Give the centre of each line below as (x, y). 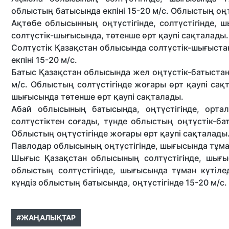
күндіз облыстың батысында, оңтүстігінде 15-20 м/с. (119, 182)
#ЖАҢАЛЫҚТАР (46, 217)
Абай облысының (49, 109)
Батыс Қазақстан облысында (71, 72)
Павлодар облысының (57, 146)
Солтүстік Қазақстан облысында (79, 48)
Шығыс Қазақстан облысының (76, 158)
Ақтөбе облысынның (55, 23)
